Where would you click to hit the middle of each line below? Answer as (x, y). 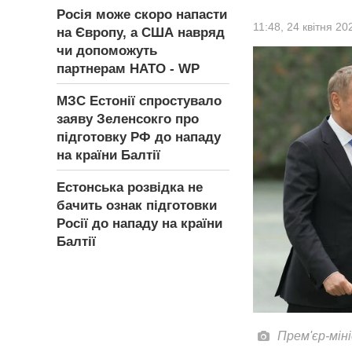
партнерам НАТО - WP (128, 69)
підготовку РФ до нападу (139, 137)
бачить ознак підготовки (137, 206)
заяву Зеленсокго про (128, 119)
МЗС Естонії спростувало (139, 101)
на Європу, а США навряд (141, 33)
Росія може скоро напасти (142, 15)
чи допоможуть (107, 51)
